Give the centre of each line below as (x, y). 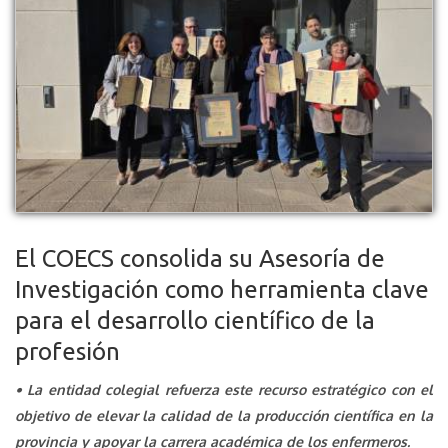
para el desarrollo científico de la (195, 320)
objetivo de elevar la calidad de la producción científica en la (224, 415)
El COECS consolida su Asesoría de (200, 258)
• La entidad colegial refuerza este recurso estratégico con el (224, 389)
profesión (67, 351)
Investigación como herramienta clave (222, 289)
